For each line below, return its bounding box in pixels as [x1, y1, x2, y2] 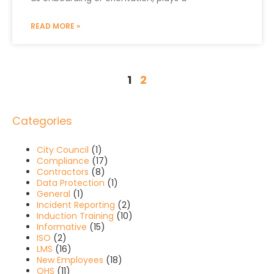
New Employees [37, 254, 103, 267]
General [37, 188, 70, 201]
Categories [12, 114, 72, 129]
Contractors [37, 166, 89, 179]
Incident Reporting [37, 199, 115, 212]
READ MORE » [31, 21, 80, 31]
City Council [37, 144, 89, 157]
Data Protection [37, 177, 105, 190]
